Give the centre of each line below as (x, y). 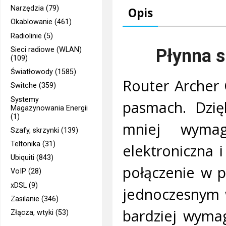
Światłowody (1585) (44, 72)
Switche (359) (34, 86)
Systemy (25, 99)
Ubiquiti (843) (32, 158)
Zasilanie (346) (35, 199)
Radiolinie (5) (32, 36)
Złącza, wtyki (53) (40, 213)
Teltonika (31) (33, 144)
